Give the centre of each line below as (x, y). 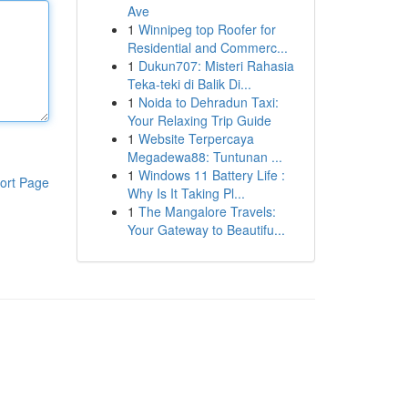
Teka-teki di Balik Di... (189, 84)
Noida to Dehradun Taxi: (208, 102)
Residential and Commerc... (207, 47)
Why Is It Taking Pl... (186, 193)
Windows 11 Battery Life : (211, 175)
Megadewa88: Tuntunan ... (204, 157)
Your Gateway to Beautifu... (206, 229)
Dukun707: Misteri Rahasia (216, 66)
